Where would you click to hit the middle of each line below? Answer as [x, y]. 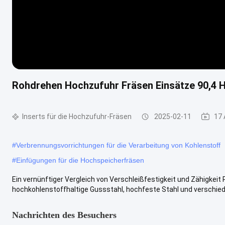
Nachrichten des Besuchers [64, 215]
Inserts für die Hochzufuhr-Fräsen [77, 117]
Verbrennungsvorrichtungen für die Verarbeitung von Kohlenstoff [118, 145]
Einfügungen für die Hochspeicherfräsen [80, 160]
